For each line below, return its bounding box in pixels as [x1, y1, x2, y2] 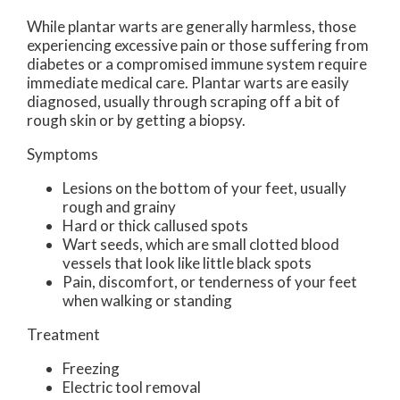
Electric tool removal [62, 378, 201, 397]
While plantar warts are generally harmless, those [27, 17, 356, 37]
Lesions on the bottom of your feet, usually [62, 179, 346, 198]
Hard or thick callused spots [62, 216, 248, 236]
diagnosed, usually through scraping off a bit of [27, 92, 340, 112]
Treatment [27, 325, 100, 345]
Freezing [62, 359, 120, 379]
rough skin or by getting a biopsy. [27, 111, 246, 130]
